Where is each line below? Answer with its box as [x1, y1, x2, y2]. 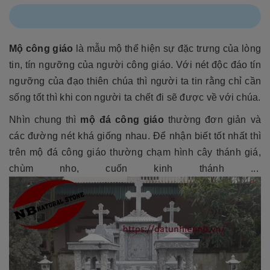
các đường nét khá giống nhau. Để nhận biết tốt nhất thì [9, 131, 261, 142]
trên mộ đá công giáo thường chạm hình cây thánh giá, [9, 147, 261, 158]
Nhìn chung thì [9, 115, 81, 125]
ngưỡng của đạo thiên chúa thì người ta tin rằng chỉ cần [9, 76, 261, 87]
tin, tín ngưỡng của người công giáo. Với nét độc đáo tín [9, 60, 261, 71]
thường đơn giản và [163, 115, 262, 125]
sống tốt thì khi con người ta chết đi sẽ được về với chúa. [9, 92, 261, 103]
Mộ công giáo [9, 43, 74, 54]
